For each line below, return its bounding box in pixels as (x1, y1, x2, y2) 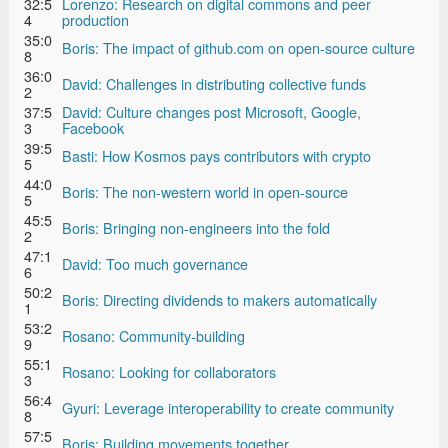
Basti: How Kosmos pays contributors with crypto (62, 144, 371, 166)
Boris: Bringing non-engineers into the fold (62, 216, 330, 238)
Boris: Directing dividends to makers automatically (62, 288, 377, 310)
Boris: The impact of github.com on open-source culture (62, 36, 415, 58)
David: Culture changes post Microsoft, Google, (62, 100, 361, 122)
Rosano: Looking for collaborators (62, 360, 276, 382)
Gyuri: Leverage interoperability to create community (62, 396, 394, 418)
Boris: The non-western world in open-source (62, 180, 348, 202)
